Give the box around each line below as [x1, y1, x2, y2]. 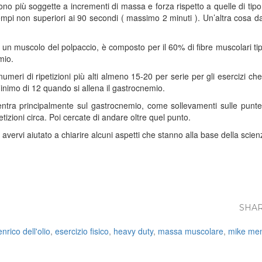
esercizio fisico [55, 225, 109, 237]
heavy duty [113, 225, 153, 237]
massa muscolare [158, 225, 223, 237]
